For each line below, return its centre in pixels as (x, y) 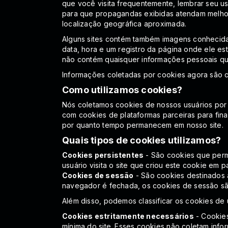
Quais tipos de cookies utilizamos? (142, 140)
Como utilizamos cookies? (122, 90)
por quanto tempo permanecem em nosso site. (143, 125)
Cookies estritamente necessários (128, 216)
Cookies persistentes (103, 155)
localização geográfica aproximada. (124, 23)
